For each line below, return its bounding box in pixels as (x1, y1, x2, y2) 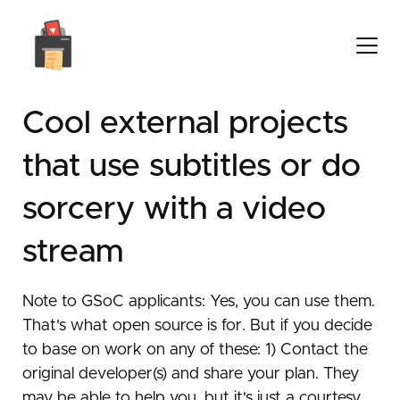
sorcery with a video (22, 192, 326, 225)
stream (22, 235, 123, 268)
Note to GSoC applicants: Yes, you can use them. (22, 294, 375, 311)
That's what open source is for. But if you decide (22, 318, 372, 335)
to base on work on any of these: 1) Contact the (22, 342, 368, 359)
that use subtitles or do (22, 149, 361, 182)
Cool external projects (22, 106, 348, 139)
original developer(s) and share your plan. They (22, 366, 359, 383)
